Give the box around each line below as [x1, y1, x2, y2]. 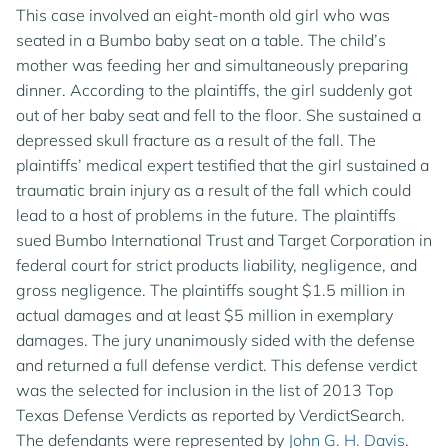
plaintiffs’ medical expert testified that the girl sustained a [16, 155, 429, 175]
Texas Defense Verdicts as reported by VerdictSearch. [16, 405, 405, 425]
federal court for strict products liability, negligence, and [16, 255, 417, 275]
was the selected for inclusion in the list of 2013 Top [16, 380, 393, 400]
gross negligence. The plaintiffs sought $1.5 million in [16, 280, 405, 300]
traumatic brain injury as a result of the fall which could [16, 180, 411, 200]
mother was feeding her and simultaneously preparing [16, 55, 409, 75]
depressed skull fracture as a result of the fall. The [16, 130, 376, 150]
